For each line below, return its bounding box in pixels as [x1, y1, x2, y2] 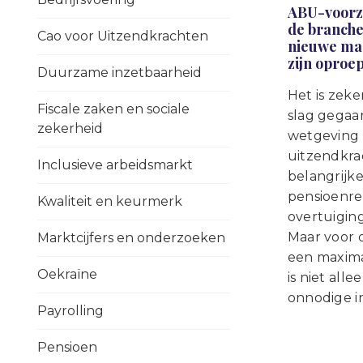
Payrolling [37, 303, 104, 318]
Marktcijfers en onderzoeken [37, 230, 225, 246]
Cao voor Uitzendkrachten [37, 28, 208, 44]
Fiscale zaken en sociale [37, 101, 190, 117]
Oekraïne [37, 267, 97, 282]
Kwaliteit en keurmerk [37, 194, 182, 209]
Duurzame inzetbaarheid [37, 65, 202, 80]
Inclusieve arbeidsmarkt [37, 157, 193, 173]
